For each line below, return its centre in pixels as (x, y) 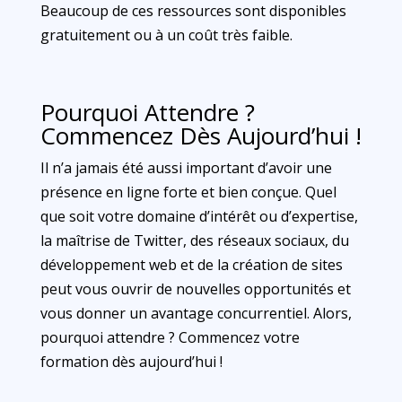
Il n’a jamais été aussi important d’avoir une (186, 168)
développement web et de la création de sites (191, 265)
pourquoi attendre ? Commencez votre (170, 337)
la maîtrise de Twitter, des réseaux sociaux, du (194, 240)
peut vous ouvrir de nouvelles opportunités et (195, 289)
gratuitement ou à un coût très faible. (166, 35)
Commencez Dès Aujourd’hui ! (201, 135)
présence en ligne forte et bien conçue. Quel (188, 192)
